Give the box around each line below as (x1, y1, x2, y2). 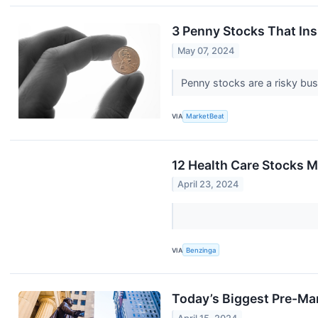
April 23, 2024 (177, 179, 239, 190)
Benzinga (186, 246, 216, 254)
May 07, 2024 (177, 45, 235, 56)
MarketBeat (186, 112, 225, 121)
